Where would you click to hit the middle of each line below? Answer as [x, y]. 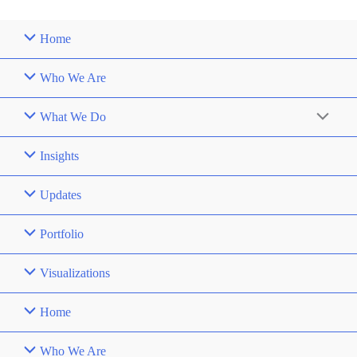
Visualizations [75, 273]
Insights [60, 155]
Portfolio [62, 233]
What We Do [73, 116]
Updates [61, 194]
